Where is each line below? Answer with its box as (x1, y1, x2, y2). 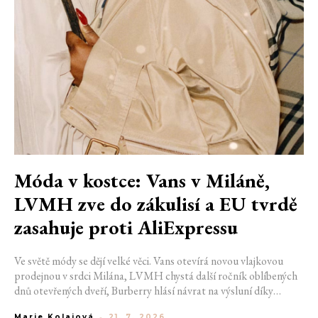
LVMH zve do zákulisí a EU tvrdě (14, 191, 297, 217)
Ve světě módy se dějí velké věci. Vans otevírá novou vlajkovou (14, 253, 283, 269)
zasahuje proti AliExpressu (14, 214, 238, 241)
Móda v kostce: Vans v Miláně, (14, 168, 270, 194)
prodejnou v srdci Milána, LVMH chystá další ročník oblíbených (14, 268, 297, 284)
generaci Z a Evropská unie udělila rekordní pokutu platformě (14, 298, 288, 314)
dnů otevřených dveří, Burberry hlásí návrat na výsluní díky (14, 283, 273, 299)
